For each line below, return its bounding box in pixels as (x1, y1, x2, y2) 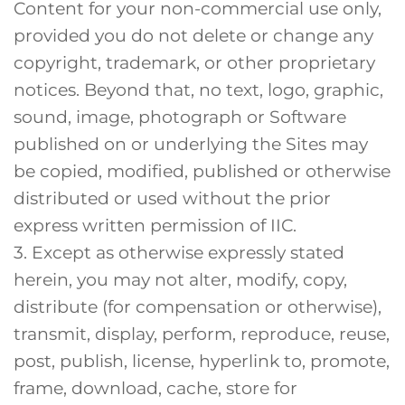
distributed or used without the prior (14, 186, 331, 209)
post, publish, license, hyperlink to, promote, (14, 349, 390, 372)
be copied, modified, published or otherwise (14, 159, 391, 182)
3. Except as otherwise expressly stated (14, 240, 344, 263)
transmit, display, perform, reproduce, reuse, (14, 322, 390, 344)
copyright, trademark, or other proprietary (14, 51, 375, 73)
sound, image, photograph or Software (14, 105, 346, 127)
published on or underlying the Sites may (14, 132, 368, 155)
